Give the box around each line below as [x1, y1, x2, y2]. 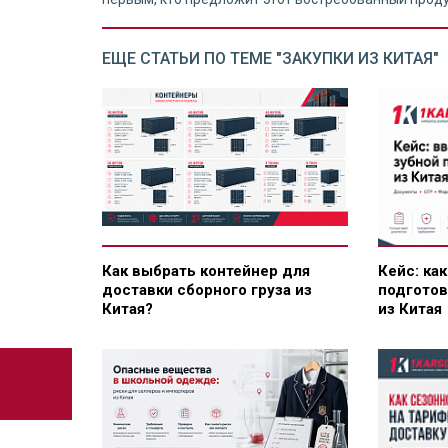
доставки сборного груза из [102, 281, 312, 300]
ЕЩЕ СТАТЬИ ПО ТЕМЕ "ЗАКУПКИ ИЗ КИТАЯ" [102, 49, 439, 68]
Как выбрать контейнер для [102, 262, 310, 281]
